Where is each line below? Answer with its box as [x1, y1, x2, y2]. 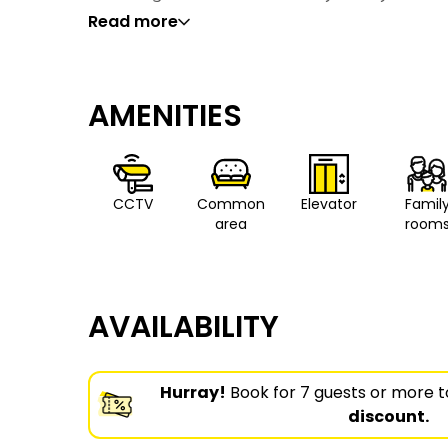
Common [197, 194, 265, 214]
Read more [88, 10, 178, 33]
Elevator [301, 194, 357, 214]
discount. [347, 405, 429, 428]
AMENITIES [88, 95, 242, 137]
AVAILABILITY [88, 305, 279, 348]
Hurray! [160, 381, 227, 404]
